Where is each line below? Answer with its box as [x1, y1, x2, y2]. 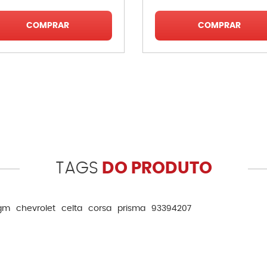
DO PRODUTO [98, 160, 212, 177]
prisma [117, 204, 145, 213]
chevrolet [16, 204, 55, 213]
